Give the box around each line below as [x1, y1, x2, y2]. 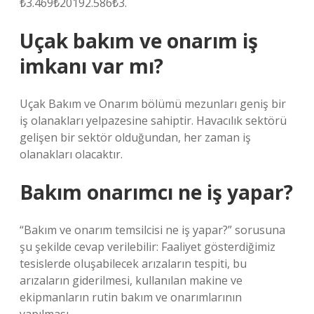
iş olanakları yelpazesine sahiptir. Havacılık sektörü [20, 113, 287, 128]
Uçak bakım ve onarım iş [20, 27, 258, 54]
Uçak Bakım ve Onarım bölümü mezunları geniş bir [20, 96, 286, 111]
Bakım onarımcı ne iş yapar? [20, 179, 293, 205]
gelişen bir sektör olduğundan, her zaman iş [20, 130, 251, 145]
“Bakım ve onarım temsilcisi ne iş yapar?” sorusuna [20, 222, 285, 238]
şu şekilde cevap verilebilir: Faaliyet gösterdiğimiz [20, 239, 275, 254]
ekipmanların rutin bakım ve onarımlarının [20, 289, 242, 305]
